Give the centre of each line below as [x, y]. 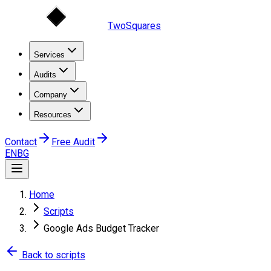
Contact [21, 142]
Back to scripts [54, 255]
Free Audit [73, 142]
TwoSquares [134, 26]
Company [51, 95]
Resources [53, 115]
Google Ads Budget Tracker [101, 228]
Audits [45, 75]
